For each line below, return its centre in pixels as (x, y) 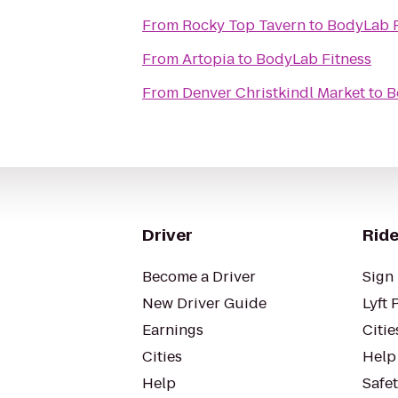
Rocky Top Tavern (244, 25)
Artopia (208, 59)
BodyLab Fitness (314, 59)
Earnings (173, 330)
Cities (162, 357)
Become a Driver (199, 277)
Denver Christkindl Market (274, 93)
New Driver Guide (204, 303)
